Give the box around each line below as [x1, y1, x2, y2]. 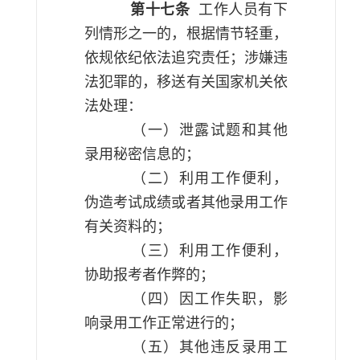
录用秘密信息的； [84, 146, 200, 162]
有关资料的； [84, 219, 171, 235]
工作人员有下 [198, 2, 288, 18]
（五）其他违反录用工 [132, 339, 288, 355]
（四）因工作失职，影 [132, 291, 288, 307]
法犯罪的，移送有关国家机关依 [84, 74, 288, 90]
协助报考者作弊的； [84, 267, 215, 283]
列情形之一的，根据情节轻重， [84, 26, 288, 42]
